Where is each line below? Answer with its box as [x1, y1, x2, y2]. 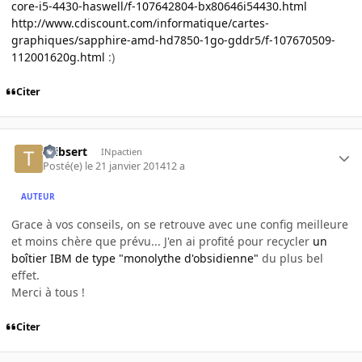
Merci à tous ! [11, 284, 85, 300]
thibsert [43, 143, 88, 159]
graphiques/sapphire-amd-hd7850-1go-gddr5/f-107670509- [11, 32, 335, 48]
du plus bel [259, 250, 323, 266]
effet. [11, 267, 40, 283]
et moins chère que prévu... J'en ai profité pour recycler [11, 233, 313, 249]
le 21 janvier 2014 [85, 158, 166, 173]
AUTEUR [21, 191, 56, 203]
